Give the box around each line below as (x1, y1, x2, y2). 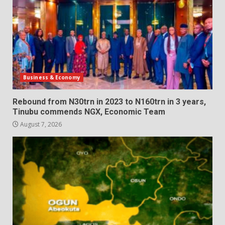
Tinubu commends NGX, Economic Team (13, 106, 165, 117)
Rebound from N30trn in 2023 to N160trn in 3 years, (13, 96, 206, 106)
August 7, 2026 (19, 120, 62, 129)
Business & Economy (23, 73, 80, 81)
